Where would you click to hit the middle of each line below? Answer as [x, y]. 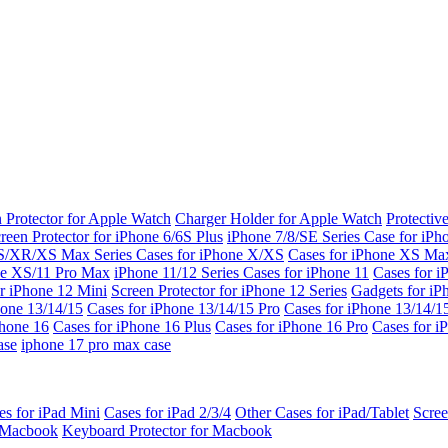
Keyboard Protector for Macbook [167, 430]
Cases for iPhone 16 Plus [132, 326]
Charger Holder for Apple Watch [278, 218]
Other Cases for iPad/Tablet [322, 412]
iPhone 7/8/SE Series [295, 236]
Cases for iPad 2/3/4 [167, 412]
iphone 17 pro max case [96, 344]
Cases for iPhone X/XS [210, 254]
